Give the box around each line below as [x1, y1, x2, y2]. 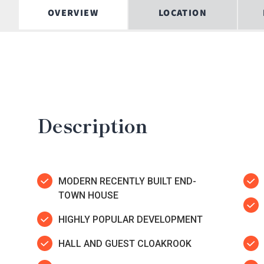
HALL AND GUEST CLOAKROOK [58, 237, 192, 249]
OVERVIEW [47, 6, 99, 19]
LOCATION [158, 6, 207, 19]
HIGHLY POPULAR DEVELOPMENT [58, 213, 203, 225]
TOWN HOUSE [58, 189, 118, 201]
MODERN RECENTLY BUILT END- [58, 175, 196, 187]
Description [37, 111, 148, 138]
